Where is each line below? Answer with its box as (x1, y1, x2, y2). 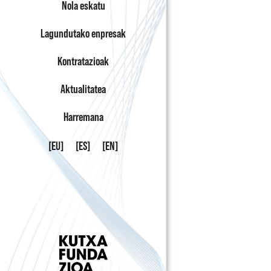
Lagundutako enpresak (41, 27, 126, 41)
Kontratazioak (57, 54, 109, 68)
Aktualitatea (60, 82, 106, 96)
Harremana (63, 110, 103, 124)
